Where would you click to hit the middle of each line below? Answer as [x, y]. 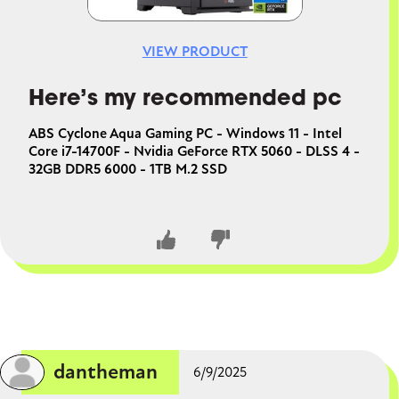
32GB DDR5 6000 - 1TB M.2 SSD [128, 170]
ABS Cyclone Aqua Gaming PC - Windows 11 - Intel [185, 134]
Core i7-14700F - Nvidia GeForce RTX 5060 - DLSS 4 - [194, 152]
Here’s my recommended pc [185, 100]
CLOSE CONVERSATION [211, 307]
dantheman [106, 372]
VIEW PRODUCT [195, 52]
